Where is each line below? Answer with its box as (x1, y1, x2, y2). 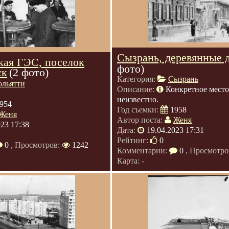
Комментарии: (117, 146, 169, 155)
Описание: (117, 85, 156, 94)
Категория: (117, 75, 157, 83)
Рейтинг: (117, 136, 150, 145)
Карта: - (117, 156, 144, 165)
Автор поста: (117, 116, 165, 124)
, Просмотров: (9, 141, 62, 149)
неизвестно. (117, 95, 158, 104)
